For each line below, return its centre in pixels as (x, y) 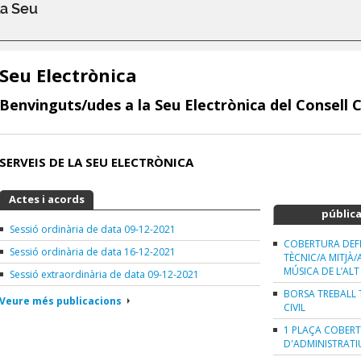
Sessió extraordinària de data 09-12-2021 (104, 275)
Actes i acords (47, 199)
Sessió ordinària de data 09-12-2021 (93, 230)
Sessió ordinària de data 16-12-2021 (93, 252)
